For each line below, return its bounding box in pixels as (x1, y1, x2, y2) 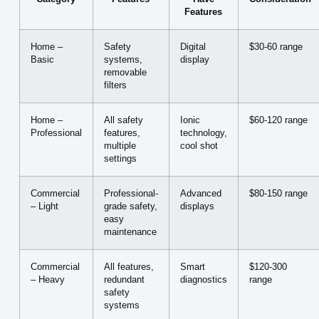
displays (179, 202, 214, 212)
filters (103, 80, 127, 91)
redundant (103, 275, 145, 286)
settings (103, 154, 137, 164)
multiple (103, 141, 136, 152)
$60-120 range (249, 115, 308, 126)
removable (103, 68, 147, 78)
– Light (30, 202, 58, 212)
